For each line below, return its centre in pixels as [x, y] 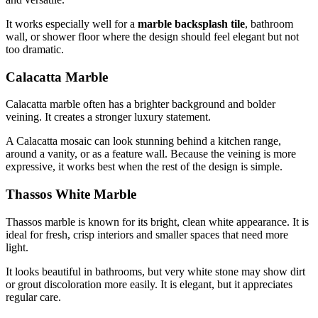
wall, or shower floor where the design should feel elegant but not [152, 36]
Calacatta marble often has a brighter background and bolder [141, 104]
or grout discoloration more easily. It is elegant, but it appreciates [149, 284]
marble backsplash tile [191, 23]
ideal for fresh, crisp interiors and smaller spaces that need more [147, 234]
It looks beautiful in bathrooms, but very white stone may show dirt [155, 271]
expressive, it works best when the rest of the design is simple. [144, 167]
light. [17, 247]
